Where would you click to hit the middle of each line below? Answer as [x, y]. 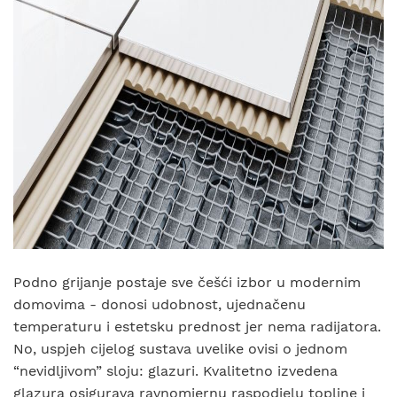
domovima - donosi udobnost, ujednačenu [160, 304]
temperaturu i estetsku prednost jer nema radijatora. [197, 327]
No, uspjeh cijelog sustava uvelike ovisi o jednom [180, 349]
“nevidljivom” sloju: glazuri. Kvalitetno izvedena [175, 371]
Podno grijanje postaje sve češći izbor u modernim [187, 282]
